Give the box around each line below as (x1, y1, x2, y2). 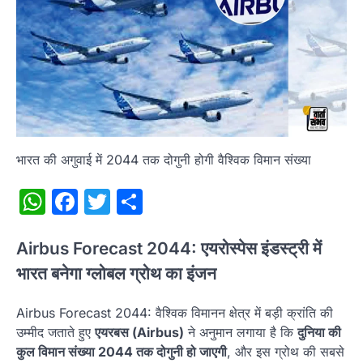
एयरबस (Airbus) (95, 323, 184, 340)
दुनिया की (297, 323, 341, 340)
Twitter (110, 185, 194, 217)
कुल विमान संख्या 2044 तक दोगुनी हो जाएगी (16, 343, 227, 360)
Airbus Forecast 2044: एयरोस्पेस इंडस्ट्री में (16, 237, 322, 258)
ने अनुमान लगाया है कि (184, 323, 297, 340)
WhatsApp (45, 185, 173, 217)
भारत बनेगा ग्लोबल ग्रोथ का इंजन (16, 263, 216, 284)
